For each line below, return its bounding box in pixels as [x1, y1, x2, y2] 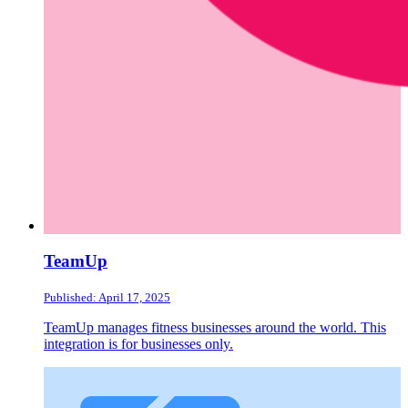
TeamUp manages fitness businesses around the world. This [44, 319, 386, 335]
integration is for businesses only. [44, 335, 233, 352]
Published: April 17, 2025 [44, 290, 170, 304]
